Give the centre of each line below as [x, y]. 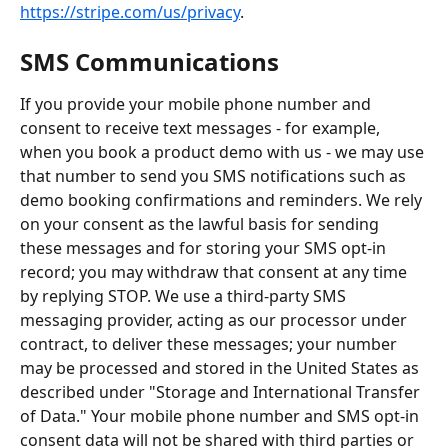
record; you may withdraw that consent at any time [215, 271]
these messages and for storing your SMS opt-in [205, 247]
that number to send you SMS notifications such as [215, 175]
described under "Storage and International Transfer [222, 391]
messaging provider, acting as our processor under [215, 319]
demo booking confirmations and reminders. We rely [223, 199]
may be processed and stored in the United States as [221, 367]
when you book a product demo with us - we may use [224, 151]
